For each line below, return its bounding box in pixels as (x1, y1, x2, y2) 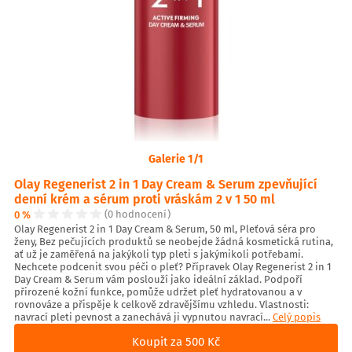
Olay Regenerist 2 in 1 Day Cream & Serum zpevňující (14, 173, 317, 193)
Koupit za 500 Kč (132, 332, 220, 350)
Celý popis (273, 310, 321, 325)
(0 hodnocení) (104, 207, 170, 222)
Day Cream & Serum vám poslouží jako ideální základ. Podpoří (14, 272, 302, 288)
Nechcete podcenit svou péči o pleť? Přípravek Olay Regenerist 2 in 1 (14, 259, 332, 275)
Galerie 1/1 (148, 148, 203, 167)
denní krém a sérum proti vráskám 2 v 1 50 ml (14, 188, 275, 208)
